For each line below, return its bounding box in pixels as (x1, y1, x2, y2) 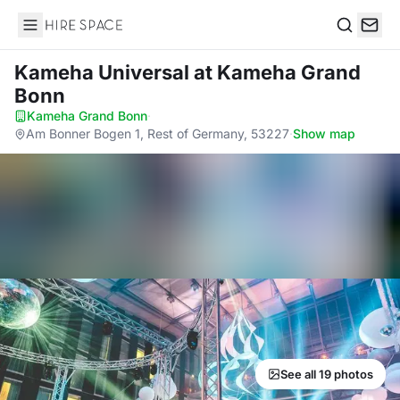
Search (335, 34, 381, 53)
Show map (293, 126, 355, 141)
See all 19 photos (280, 367, 373, 381)
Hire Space (17, 25, 91, 43)
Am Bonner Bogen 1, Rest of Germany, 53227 (26, 126, 289, 141)
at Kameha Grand (194, 61, 361, 84)
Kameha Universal (14, 61, 194, 84)
